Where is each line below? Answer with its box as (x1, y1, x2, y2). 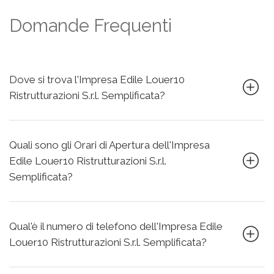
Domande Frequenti (9, 15, 172, 36)
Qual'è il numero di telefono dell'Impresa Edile (9, 220, 223, 232)
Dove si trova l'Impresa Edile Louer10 (9, 73, 185, 86)
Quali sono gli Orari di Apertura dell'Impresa (9, 139, 210, 151)
